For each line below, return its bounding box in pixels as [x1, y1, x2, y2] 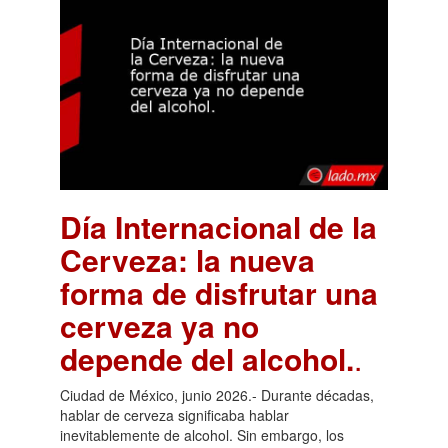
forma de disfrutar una [60, 270, 378, 314]
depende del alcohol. [60, 336, 354, 380]
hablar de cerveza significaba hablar [60, 404, 289, 425]
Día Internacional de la [60, 204, 377, 248]
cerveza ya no [60, 303, 259, 347]
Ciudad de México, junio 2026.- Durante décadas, [60, 384, 374, 405]
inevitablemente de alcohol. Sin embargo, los [60, 424, 344, 445]
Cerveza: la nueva [60, 237, 315, 281]
